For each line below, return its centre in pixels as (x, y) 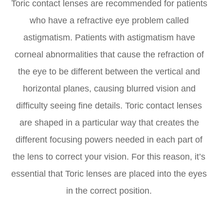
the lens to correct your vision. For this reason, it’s (109, 157)
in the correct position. (109, 191)
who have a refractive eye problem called (109, 21)
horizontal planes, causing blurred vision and (109, 89)
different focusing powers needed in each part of (109, 140)
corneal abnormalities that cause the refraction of (109, 55)
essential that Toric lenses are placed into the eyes (109, 174)
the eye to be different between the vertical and (109, 72)
